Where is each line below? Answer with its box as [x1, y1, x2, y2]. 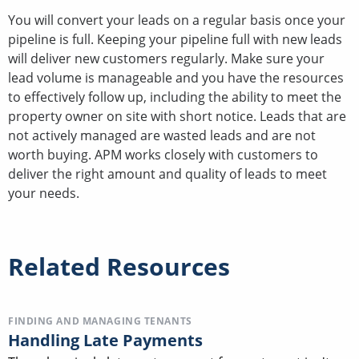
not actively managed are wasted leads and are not [8, 126, 316, 144]
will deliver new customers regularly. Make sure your [8, 49, 325, 67]
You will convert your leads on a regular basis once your [8, 10, 345, 29]
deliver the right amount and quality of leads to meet [8, 164, 327, 183]
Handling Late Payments [8, 329, 203, 351]
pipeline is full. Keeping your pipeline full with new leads [8, 30, 342, 48]
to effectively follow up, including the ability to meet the [8, 87, 341, 106]
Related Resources [8, 249, 230, 283]
